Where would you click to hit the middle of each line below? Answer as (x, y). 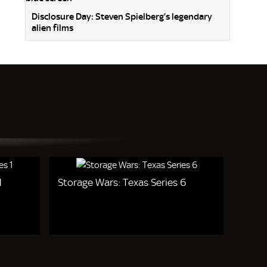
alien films (52, 28)
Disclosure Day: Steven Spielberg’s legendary (122, 17)
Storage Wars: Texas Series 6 (122, 182)
